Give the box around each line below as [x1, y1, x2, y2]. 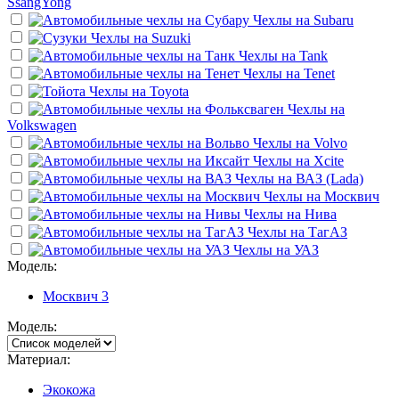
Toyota [150, 83, 189, 99]
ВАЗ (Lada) [296, 170, 363, 186]
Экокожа [43, 381, 95, 397]
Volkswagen [7, 117, 77, 133]
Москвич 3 [43, 288, 109, 304]
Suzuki [151, 29, 191, 45]
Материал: [7, 351, 70, 367]
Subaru [313, 12, 354, 28]
